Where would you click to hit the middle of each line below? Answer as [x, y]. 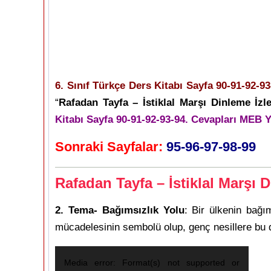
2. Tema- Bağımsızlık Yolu [120, 210]
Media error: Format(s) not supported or [152, 263]
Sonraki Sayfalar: [109, 147]
